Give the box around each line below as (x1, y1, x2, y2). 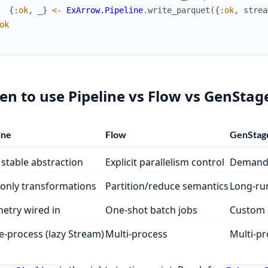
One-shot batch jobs (105, 203, 197, 217)
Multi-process (105, 227, 167, 240)
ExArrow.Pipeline (66, 5, 143, 15)
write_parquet (147, 5, 210, 15)
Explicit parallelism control (105, 155, 224, 169)
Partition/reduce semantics (105, 179, 229, 193)
